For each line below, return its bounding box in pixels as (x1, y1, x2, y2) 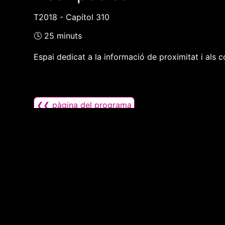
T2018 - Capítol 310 (34, 12, 110, 23)
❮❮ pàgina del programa (37, 100, 132, 110)
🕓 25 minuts (34, 31, 82, 41)
